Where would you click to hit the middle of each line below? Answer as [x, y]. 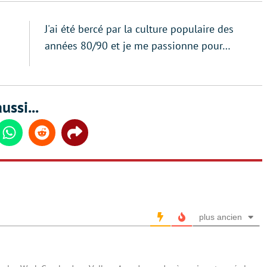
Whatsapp [29, 138]
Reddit [54, 138]
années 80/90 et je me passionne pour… [138, 45]
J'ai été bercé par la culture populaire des [139, 29]
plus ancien [221, 217]
